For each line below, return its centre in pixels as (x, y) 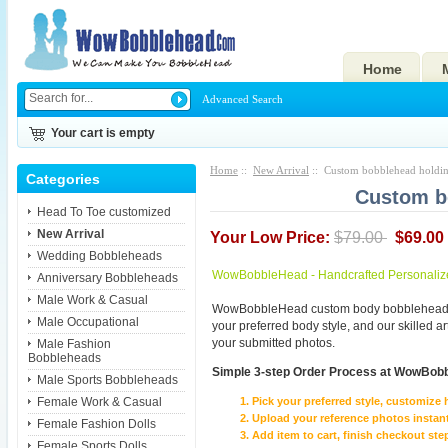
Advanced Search (243, 99)
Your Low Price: (272, 237)
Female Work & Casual (99, 401)
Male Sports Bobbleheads (107, 379)
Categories (63, 179)
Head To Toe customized (103, 211)
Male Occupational (87, 321)
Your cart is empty (103, 133)
